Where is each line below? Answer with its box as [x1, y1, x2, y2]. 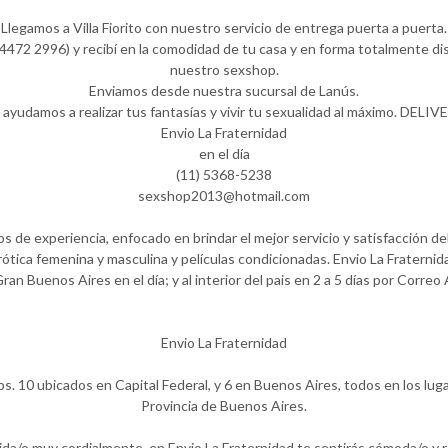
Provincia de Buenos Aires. [141, 397, 307, 414]
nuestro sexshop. [169, 61, 279, 78]
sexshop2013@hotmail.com [138, 187, 310, 204]
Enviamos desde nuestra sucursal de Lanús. [89, 82, 359, 99]
